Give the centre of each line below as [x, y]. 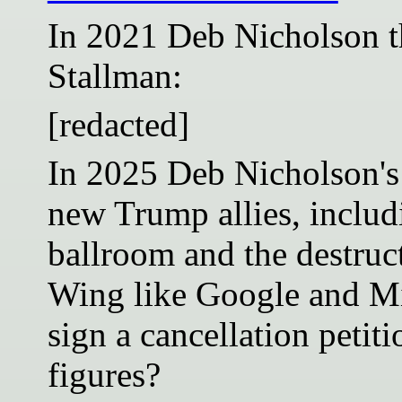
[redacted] [118, 124]
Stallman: [114, 76]
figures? [104, 374]
